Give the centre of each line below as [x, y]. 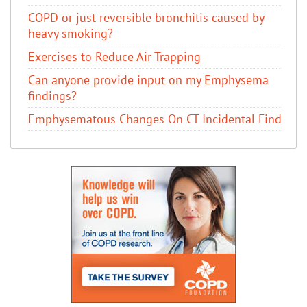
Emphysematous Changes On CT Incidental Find [155, 119]
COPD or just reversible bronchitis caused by [146, 17]
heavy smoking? [71, 33]
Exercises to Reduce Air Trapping [114, 56]
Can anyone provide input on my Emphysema [148, 79]
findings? [52, 95]
